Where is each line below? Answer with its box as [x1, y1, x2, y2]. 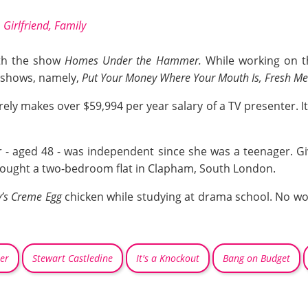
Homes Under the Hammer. [65, 53, 206, 69]
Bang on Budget [223, 252, 290, 265]
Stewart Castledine [32, 252, 113, 265]
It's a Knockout [136, 252, 199, 265]
